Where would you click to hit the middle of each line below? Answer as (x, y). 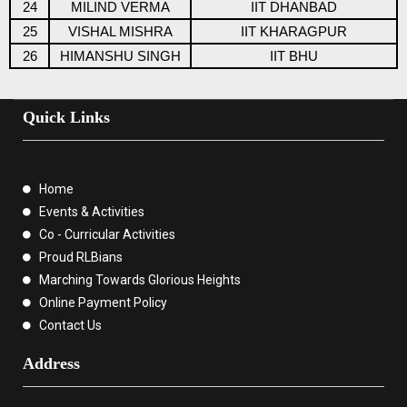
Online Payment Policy (103, 302)
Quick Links (66, 117)
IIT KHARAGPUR (294, 31)
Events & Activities (91, 211)
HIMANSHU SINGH (120, 56)
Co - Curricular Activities (107, 234)
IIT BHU (294, 56)
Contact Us (70, 325)
